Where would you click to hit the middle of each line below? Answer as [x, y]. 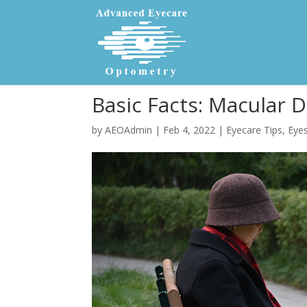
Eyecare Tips [255, 130]
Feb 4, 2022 [189, 130]
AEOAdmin [129, 130]
